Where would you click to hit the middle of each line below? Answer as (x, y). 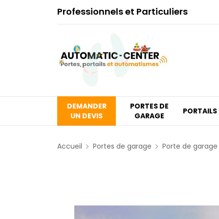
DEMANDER (87, 106)
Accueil (70, 146)
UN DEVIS (87, 116)
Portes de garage (122, 146)
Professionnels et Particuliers (122, 11)
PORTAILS (200, 111)
